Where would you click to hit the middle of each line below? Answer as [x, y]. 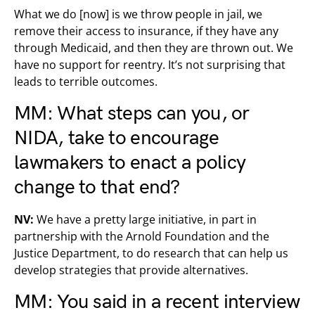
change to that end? [97, 187]
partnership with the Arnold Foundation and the [142, 236]
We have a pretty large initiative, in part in [145, 219]
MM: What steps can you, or [132, 114]
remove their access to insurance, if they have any [146, 31]
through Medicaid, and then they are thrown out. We [154, 48]
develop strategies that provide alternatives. [131, 270]
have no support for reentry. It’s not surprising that [150, 65]
